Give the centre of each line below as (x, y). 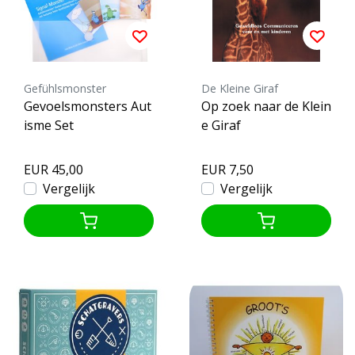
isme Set (49, 125)
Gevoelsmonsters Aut (88, 106)
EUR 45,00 (53, 169)
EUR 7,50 (227, 169)
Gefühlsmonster (65, 88)
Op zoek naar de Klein (266, 106)
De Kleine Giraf (240, 88)
